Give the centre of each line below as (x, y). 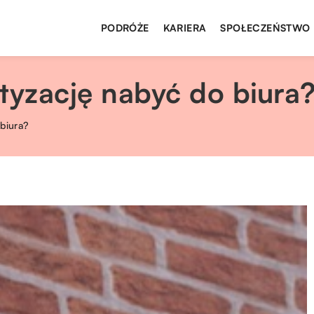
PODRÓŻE (125, 28)
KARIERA (185, 28)
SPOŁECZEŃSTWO (265, 28)
